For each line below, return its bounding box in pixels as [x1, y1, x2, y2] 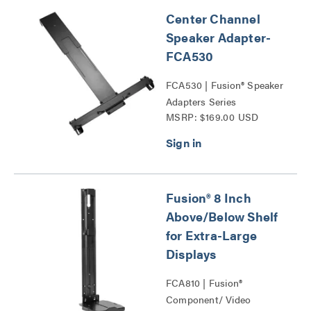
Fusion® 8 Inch [166, 189, 251, 206]
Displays [166, 245, 217, 262]
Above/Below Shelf [166, 208, 278, 225]
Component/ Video [166, 292, 251, 306]
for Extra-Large [166, 226, 257, 244]
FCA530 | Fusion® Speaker [166, 78, 283, 92]
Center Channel [166, 10, 260, 27]
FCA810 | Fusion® [166, 276, 243, 289]
